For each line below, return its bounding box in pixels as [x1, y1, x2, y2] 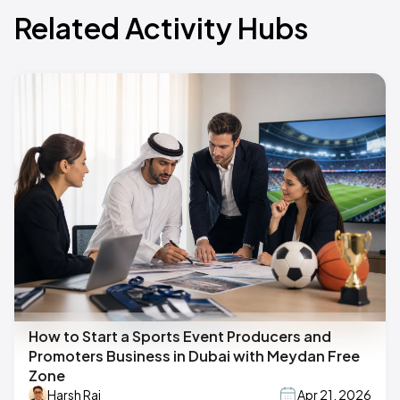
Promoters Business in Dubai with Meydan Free [29, 346, 360, 365]
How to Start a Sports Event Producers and [29, 326, 331, 346]
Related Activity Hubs [14, 10, 308, 46]
